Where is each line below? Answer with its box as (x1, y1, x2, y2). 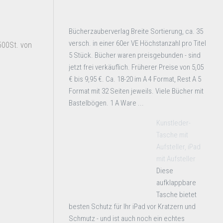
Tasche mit (156, 130, 188, 139)
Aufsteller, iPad (156, 142, 201, 151)
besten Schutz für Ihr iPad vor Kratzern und (69, 202, 196, 211)
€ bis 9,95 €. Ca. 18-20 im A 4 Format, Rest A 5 (69, 75, 201, 84)
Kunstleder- (156, 118, 191, 127)
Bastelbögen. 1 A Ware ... (69, 99, 144, 108)
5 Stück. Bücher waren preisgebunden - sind (69, 51, 201, 60)
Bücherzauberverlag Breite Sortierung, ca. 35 (69, 27, 203, 36)
